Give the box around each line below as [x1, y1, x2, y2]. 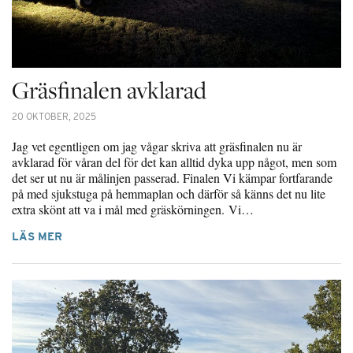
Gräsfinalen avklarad [12, 73, 206, 106]
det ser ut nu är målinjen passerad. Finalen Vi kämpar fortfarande [12, 169, 333, 186]
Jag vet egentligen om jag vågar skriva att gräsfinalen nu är [12, 137, 302, 154]
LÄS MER [12, 229, 62, 243]
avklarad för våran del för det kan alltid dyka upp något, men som [12, 153, 336, 170]
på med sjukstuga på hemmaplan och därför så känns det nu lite [12, 184, 325, 202]
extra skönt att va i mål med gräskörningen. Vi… [12, 200, 254, 217]
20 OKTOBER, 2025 [12, 110, 96, 122]
